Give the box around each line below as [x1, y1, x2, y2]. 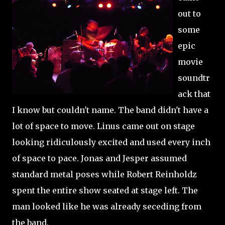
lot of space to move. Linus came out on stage [12, 121, 195, 131]
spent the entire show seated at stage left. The [12, 185, 198, 195]
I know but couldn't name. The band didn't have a [12, 105, 208, 115]
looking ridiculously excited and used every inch [12, 137, 210, 147]
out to [178, 9, 201, 19]
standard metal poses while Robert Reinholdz [12, 169, 197, 179]
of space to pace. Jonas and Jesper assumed [12, 153, 187, 163]
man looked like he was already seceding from [12, 201, 201, 211]
